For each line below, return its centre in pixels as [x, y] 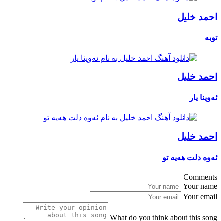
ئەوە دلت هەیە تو [190, 157]
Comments [200, 177]
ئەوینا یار [203, 98]
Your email [200, 197]
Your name [200, 186]
